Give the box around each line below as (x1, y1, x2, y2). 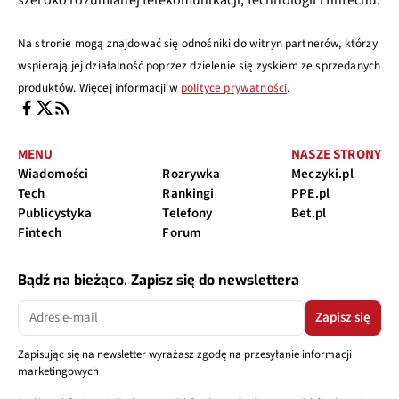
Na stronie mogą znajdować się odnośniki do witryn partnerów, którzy (18, 34, 378, 52)
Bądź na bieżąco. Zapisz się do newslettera (18, 270, 299, 289)
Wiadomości (18, 164, 89, 183)
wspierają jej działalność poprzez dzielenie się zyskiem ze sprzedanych (18, 56, 381, 74)
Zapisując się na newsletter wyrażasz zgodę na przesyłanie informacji (18, 346, 352, 362)
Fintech (18, 223, 62, 242)
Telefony (162, 203, 213, 223)
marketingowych (18, 362, 99, 379)
